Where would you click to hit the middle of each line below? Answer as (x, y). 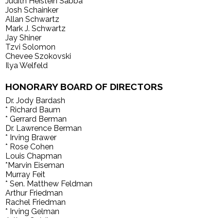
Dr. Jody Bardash (36, 101)
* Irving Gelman (35, 212)
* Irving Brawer (31, 138)
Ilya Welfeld (27, 65)
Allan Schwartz (33, 19)
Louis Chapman (36, 156)
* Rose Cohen (32, 147)
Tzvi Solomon (31, 47)
